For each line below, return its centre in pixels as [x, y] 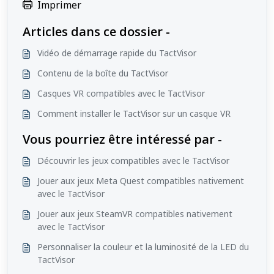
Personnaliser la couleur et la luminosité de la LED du [143, 246]
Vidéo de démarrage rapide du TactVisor [117, 53]
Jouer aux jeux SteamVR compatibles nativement [135, 213]
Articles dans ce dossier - [96, 31]
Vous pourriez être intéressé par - [122, 139]
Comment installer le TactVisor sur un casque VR [134, 113]
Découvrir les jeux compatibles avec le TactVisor [133, 160]
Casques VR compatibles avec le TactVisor [121, 93]
